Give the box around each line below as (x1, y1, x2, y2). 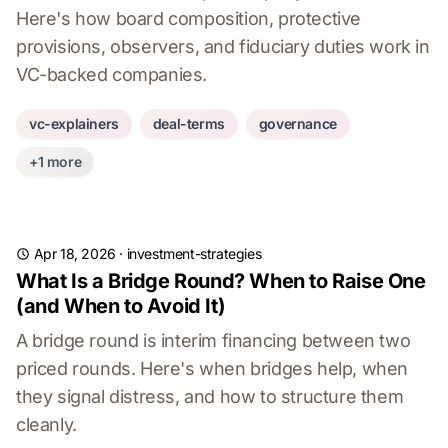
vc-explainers (29, 115, 119, 132)
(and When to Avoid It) (16, 294, 226, 318)
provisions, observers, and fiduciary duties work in (16, 36, 430, 57)
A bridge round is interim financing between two (16, 330, 411, 351)
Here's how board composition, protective (16, 8, 362, 29)
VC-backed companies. (16, 64, 208, 85)
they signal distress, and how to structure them (16, 386, 404, 407)
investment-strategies (126, 245, 262, 262)
